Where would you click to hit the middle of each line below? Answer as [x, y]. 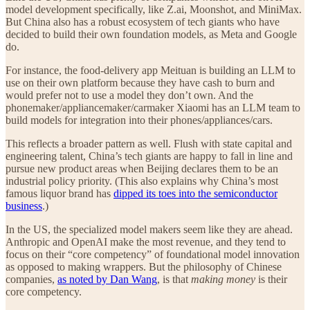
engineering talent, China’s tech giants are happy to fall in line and [149, 156]
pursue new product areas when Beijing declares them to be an [142, 169]
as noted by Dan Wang [107, 280]
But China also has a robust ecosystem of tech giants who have [143, 22]
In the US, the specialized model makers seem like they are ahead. [149, 230]
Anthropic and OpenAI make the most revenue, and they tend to [146, 242]
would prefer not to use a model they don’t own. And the [129, 95]
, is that [174, 280]
